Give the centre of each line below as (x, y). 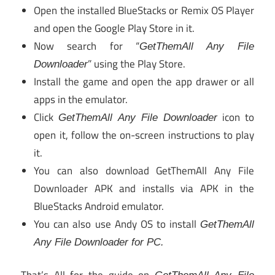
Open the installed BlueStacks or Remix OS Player (144, 10)
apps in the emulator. (81, 99)
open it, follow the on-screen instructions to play (144, 135)
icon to (235, 117)
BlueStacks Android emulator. (99, 206)
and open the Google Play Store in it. (114, 28)
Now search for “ (87, 46)
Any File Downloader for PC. (99, 242)
